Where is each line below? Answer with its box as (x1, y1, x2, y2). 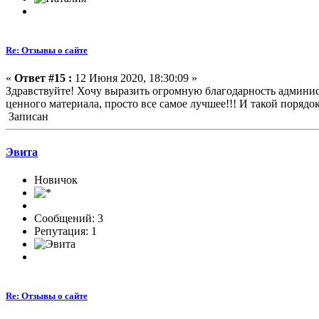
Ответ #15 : (14, 72, 72, 85)
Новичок (34, 174, 78, 186)
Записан (6, 110, 48, 123)
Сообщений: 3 (34, 212, 103, 224)
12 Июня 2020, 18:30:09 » (72, 72, 197, 85)
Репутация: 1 (34, 225, 97, 237)
